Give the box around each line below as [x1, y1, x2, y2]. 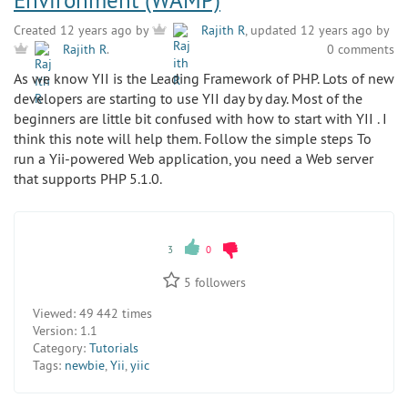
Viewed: [33, 305, 76, 322]
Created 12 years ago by [14, 22, 152, 39]
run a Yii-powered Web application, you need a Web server [14, 149, 373, 168]
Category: [33, 340, 86, 357]
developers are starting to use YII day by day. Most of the [14, 89, 362, 108]
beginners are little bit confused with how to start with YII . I [14, 109, 387, 128]
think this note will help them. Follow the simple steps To [14, 129, 372, 148]
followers [190, 274, 246, 291]
